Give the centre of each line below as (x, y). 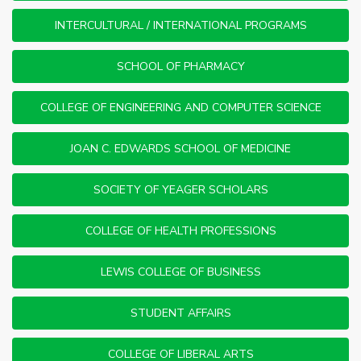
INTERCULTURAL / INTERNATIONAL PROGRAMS (180, 25)
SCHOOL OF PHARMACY (180, 66)
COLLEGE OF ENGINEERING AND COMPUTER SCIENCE (180, 107)
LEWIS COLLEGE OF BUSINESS (180, 272)
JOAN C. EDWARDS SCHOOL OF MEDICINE (180, 148)
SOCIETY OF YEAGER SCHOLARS (180, 189)
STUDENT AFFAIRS (180, 313)
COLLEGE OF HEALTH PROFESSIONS (180, 230)
